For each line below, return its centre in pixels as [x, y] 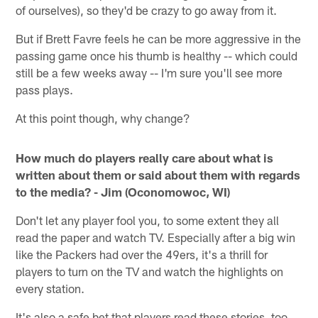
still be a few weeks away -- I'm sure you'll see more [149, 72]
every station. [50, 288]
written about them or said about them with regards [158, 174]
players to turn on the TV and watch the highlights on [150, 271]
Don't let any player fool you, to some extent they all [148, 220]
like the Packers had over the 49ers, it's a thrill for [142, 254]
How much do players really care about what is [145, 157]
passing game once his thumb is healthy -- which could [157, 55]
